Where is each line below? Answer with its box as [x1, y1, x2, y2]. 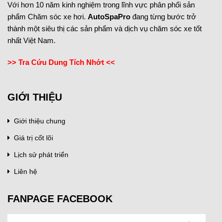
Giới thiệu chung [14, 116, 65, 125]
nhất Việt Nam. [7, 36, 55, 45]
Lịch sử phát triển [14, 150, 68, 159]
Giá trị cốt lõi [14, 133, 53, 142]
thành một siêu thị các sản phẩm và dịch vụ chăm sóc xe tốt [7, 24, 202, 33]
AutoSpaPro [88, 12, 130, 21]
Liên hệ [14, 167, 37, 175]
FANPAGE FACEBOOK [7, 193, 112, 205]
